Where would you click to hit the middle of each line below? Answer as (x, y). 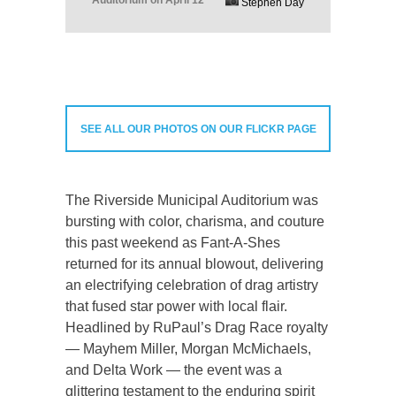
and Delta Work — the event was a (174, 370)
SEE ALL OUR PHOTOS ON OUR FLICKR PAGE (198, 129)
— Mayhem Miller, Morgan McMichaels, (188, 349)
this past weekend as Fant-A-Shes (173, 243)
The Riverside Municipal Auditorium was (192, 201)
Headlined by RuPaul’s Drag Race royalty (197, 328)
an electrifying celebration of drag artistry (192, 286)
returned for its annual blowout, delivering (194, 264)
